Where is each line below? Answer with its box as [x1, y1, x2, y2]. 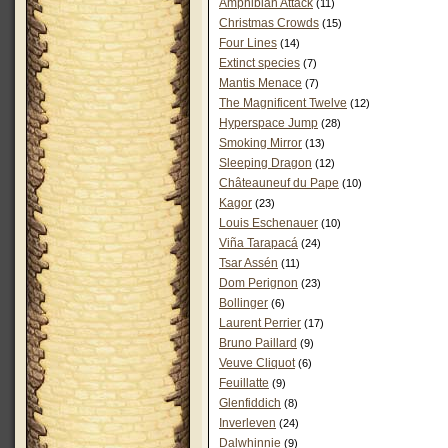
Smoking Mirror [219, 136, 302, 150]
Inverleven [219, 416, 276, 430]
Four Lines [219, 36, 277, 50]
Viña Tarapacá [219, 236, 298, 250]
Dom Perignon [219, 276, 298, 290]
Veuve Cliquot [219, 356, 295, 370]
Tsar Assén [219, 256, 278, 270]
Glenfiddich [219, 396, 281, 410]
